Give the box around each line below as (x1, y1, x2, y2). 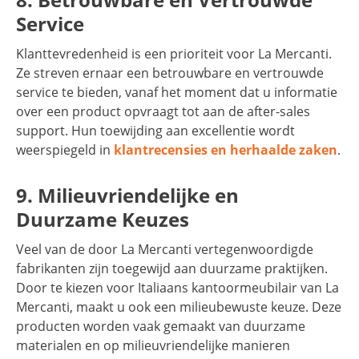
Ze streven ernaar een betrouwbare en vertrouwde (16, 64, 324, 83)
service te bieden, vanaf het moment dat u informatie (16, 83, 337, 102)
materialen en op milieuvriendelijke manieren (16, 337, 290, 355)
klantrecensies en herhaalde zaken (114, 141, 337, 159)
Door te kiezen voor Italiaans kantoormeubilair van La (16, 279, 339, 297)
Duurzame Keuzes (16, 206, 189, 233)
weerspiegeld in (16, 141, 114, 159)
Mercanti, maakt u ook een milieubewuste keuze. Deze (16, 298, 341, 317)
